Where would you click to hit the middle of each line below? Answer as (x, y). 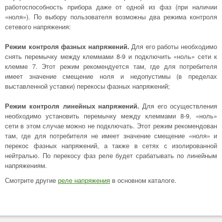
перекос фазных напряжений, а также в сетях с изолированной (111, 145)
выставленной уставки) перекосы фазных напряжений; (87, 86)
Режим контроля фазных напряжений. (67, 46)
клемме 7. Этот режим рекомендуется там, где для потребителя (111, 66)
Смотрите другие (31, 180)
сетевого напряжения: (38, 27)
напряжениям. (26, 165)
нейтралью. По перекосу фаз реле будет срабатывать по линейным (111, 155)
